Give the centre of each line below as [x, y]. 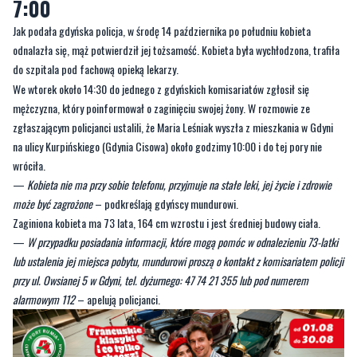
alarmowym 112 [44, 246]
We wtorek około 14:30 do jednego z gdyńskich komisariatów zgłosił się [161, 35]
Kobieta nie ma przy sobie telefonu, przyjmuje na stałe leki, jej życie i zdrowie [179, 131]
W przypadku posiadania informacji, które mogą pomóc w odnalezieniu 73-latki [182, 188]
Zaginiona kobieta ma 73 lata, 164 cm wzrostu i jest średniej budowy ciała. [167, 169]
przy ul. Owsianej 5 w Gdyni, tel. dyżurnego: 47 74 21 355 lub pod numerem [161, 227]
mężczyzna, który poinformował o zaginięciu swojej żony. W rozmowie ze [161, 55]
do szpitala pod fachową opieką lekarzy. [96, 16]
